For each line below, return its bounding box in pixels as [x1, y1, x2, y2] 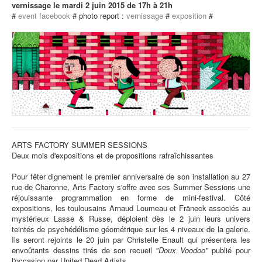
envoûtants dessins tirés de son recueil [12, 244, 156, 256]
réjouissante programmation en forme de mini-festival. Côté [12, 191, 250, 203]
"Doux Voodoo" [156, 244, 208, 256]
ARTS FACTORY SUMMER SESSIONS [12, 139, 147, 150]
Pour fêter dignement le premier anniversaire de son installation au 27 [12, 170, 250, 182]
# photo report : [70, 10, 126, 21]
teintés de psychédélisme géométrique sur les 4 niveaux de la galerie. [12, 223, 250, 235]
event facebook [18, 10, 70, 21]
